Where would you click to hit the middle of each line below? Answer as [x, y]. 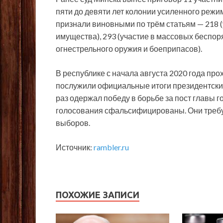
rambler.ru [111, 147]
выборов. [73, 123]
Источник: [75, 147]
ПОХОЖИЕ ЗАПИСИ [98, 195]
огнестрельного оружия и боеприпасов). [129, 49]
